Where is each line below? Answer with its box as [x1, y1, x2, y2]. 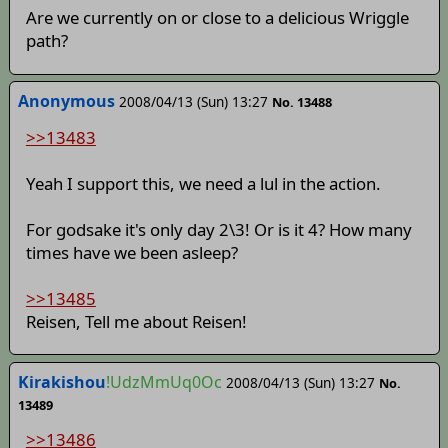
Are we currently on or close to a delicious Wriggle [25, 6, 409, 30]
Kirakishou [17, 370, 106, 393]
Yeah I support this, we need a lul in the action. [25, 171, 381, 195]
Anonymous [17, 90, 115, 113]
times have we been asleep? [25, 240, 238, 264]
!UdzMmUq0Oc [105, 370, 222, 393]
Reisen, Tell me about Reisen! [25, 309, 247, 333]
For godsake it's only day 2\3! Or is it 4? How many [25, 217, 412, 241]
